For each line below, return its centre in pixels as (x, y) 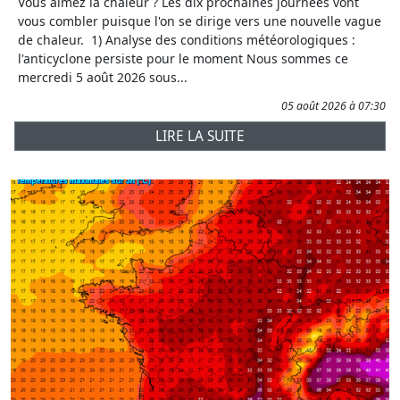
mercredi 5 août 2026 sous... (103, 78)
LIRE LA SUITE (200, 137)
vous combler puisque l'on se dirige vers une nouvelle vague (200, 21)
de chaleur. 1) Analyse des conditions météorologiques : (187, 40)
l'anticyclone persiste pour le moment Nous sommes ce (183, 59)
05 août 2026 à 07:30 (333, 106)
